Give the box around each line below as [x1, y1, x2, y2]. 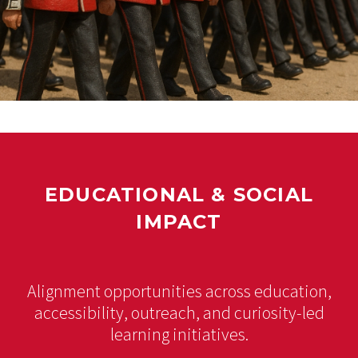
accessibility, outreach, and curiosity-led [34, 301, 324, 324]
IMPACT [136, 210, 222, 234]
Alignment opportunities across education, [26, 280, 332, 303]
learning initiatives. [109, 323, 249, 346]
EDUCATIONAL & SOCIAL [44, 183, 313, 207]
